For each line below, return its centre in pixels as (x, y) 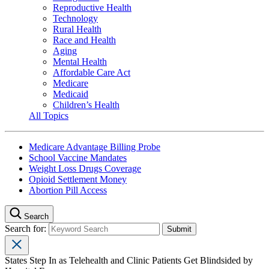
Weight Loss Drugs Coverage (85, 168)
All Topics (49, 115)
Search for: (27, 228)
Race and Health (84, 40)
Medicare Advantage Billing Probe (95, 147)
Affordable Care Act (92, 72)
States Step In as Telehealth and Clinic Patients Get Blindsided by (129, 260)
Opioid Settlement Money (78, 179)
